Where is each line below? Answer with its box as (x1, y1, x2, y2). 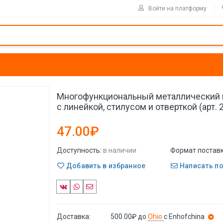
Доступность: (57, 146, 102, 154)
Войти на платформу (148, 4, 207, 12)
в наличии (103, 146, 136, 154)
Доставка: (57, 212, 91, 221)
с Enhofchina (164, 212, 205, 221)
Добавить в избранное (64, 161, 146, 170)
